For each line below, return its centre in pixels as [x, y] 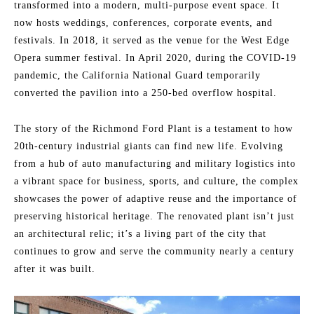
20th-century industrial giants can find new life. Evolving [149, 146]
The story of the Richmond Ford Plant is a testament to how [153, 128]
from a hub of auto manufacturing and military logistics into [155, 163]
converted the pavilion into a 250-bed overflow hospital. [145, 93]
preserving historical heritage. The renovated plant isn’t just [154, 216]
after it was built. [55, 268]
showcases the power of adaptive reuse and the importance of [156, 198]
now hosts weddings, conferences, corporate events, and [143, 22]
